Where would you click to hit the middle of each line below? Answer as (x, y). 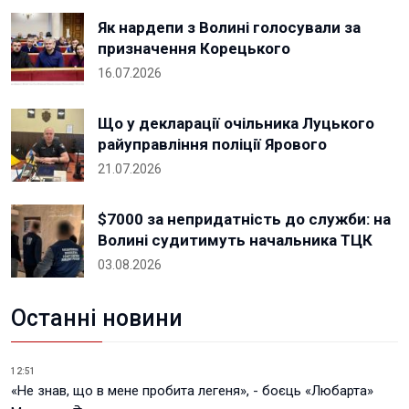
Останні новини (97, 318)
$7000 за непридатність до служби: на (244, 219)
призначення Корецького (194, 48)
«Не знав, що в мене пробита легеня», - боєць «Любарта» (192, 391)
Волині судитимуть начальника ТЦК (235, 240)
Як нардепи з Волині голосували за (229, 27)
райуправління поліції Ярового (212, 144)
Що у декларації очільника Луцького (236, 123)
